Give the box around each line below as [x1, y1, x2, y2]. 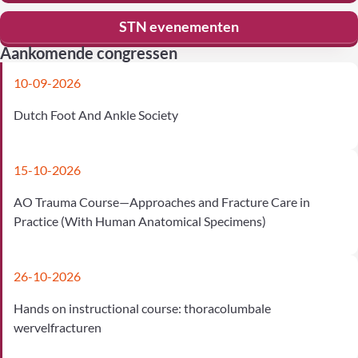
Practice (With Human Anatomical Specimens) [14, 213, 267, 229]
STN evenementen [119, 18, 239, 36]
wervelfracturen [14, 319, 102, 335]
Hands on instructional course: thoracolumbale [14, 300, 272, 316]
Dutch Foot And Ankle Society [14, 107, 179, 123]
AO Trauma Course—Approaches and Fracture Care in [14, 194, 311, 210]
